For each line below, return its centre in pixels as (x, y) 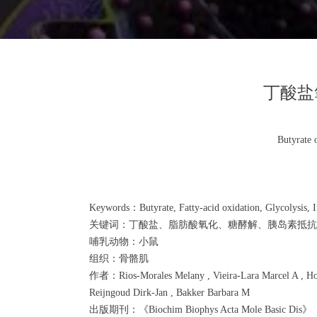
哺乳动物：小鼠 (124, 242)
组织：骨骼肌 (119, 259)
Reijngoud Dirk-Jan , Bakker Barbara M (169, 293)
